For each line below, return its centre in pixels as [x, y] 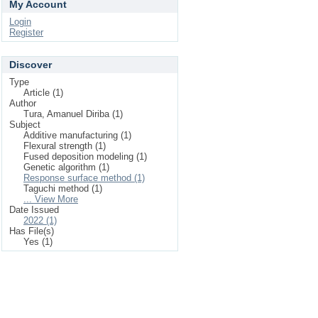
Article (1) [43, 93]
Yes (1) [38, 242]
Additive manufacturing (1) [77, 135]
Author [23, 103]
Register [26, 32]
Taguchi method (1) [63, 188]
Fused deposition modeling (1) [85, 157]
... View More [51, 199]
